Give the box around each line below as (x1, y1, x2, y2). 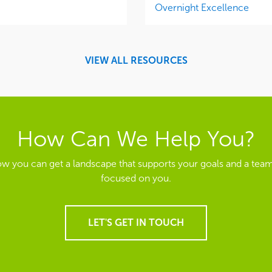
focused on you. (101, 172, 171, 185)
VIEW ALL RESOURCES (84, 55, 188, 67)
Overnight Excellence (155, 2, 249, 14)
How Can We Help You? (17, 126, 255, 152)
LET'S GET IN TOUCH (88, 217, 184, 229)
